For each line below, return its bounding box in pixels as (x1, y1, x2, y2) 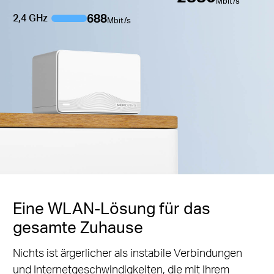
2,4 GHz (12, 12, 48, 24)
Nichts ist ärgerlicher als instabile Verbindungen (12, 245, 242, 259)
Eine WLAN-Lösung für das (12, 197, 210, 218)
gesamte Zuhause (12, 216, 143, 237)
